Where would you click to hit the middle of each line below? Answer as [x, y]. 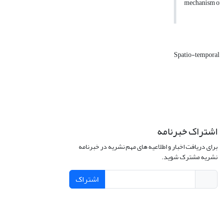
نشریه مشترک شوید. [189, 157]
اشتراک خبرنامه [187, 132]
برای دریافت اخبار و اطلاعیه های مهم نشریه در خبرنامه [148, 147]
